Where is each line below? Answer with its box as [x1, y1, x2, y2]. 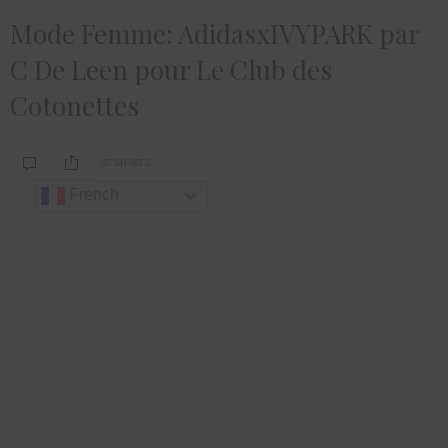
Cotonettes [10, 88, 139, 124]
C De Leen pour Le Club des [10, 52, 332, 88]
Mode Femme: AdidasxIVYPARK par [10, 16, 419, 52]
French [65, 186, 119, 204]
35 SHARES [101, 155, 151, 169]
